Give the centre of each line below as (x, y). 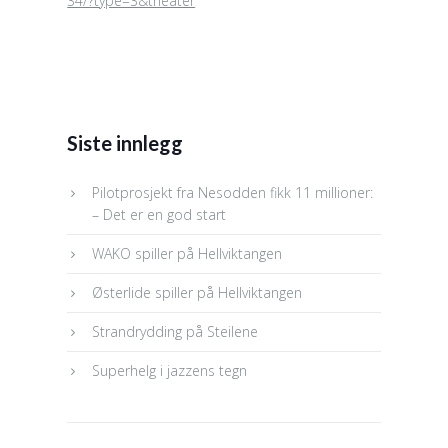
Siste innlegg (125, 142)
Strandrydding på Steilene (175, 331)
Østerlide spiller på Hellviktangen (197, 292)
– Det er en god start (159, 214)
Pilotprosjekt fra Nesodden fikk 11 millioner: (233, 192)
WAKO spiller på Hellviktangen (187, 253)
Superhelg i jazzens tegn (170, 370)
